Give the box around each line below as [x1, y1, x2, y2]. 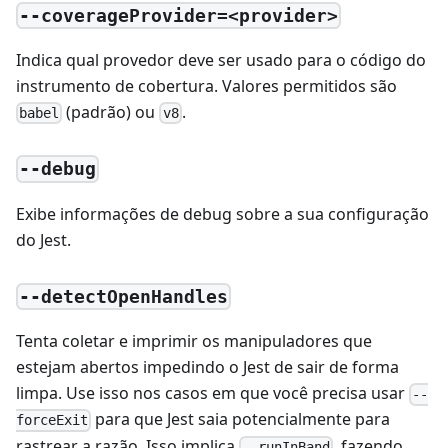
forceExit [16, 412, 88, 429]
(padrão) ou [62, 100, 160, 123]
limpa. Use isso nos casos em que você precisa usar [16, 382, 409, 405]
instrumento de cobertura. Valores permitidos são [16, 74, 397, 97]
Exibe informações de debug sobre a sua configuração [16, 202, 429, 225]
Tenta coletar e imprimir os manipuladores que [16, 330, 372, 353]
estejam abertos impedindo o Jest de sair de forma [16, 356, 399, 379]
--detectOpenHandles [19, 286, 229, 308]
